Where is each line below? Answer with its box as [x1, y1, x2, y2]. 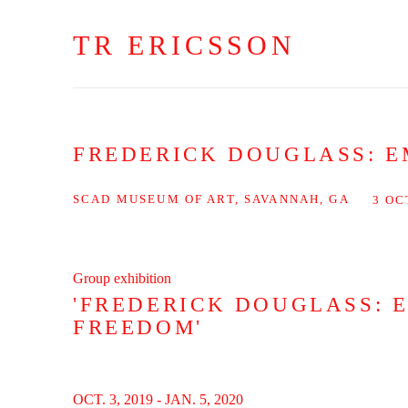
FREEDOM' [73, 316, 203, 339]
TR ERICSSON [73, 30, 296, 60]
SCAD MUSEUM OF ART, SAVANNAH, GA [73, 192, 350, 206]
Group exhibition [73, 270, 171, 286]
